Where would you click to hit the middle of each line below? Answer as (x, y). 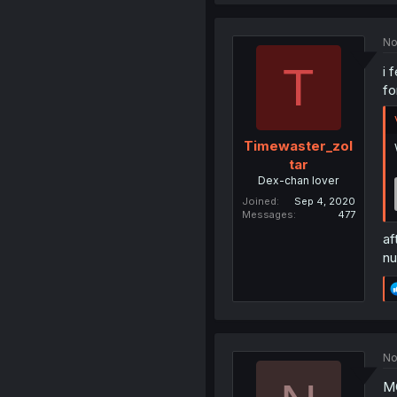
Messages (267, 215)
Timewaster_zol (299, 146)
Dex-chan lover (299, 181)
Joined (259, 202)
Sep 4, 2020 (324, 202)
